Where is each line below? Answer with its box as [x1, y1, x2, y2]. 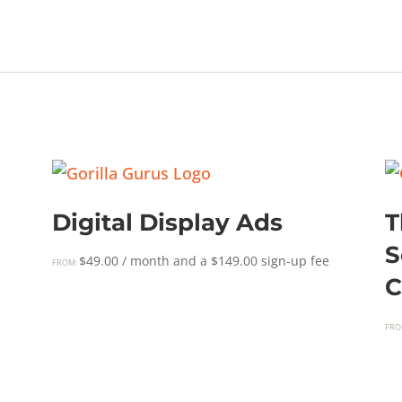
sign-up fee [257, 252, 329, 269]
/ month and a [121, 252, 211, 269]
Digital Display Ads [51, 208, 283, 237]
